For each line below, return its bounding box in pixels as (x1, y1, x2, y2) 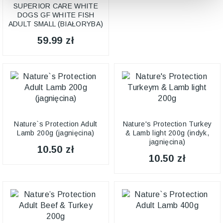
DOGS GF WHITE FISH (17, 11, 95, 19)
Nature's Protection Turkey (122, 120, 212, 128)
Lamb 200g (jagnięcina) (17, 129, 95, 137)
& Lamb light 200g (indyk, (125, 129, 209, 137)
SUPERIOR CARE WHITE (13, 2, 99, 10)
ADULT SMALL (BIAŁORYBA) (8, 20, 104, 28)
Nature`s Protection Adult (14, 120, 98, 128)
